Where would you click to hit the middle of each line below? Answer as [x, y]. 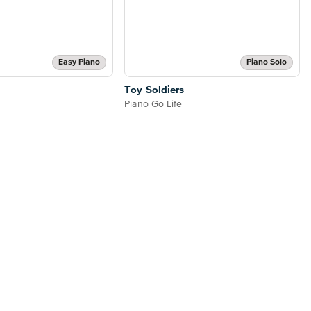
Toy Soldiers [154, 90]
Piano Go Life [153, 104]
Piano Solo [267, 63]
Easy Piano [79, 63]
